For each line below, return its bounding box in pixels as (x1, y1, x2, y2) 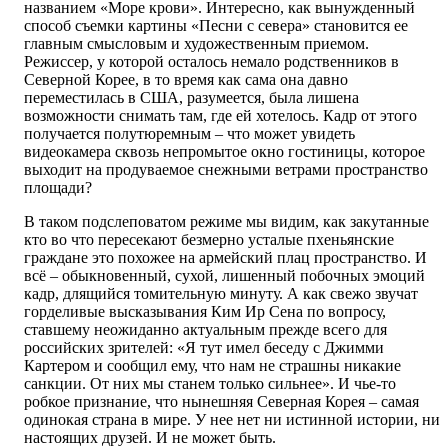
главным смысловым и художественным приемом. (24, 35, 369, 53)
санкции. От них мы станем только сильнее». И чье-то (24, 375, 396, 393)
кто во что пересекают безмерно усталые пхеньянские (24, 231, 394, 249)
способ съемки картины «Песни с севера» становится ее (24, 17, 408, 35)
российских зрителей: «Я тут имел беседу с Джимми (24, 339, 384, 357)
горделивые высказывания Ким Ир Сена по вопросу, (24, 303, 386, 321)
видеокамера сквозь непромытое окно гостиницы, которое (24, 143, 425, 161)
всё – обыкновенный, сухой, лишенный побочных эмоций (24, 267, 425, 285)
